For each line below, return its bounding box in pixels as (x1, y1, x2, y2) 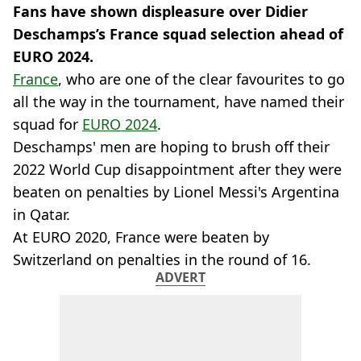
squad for (13, 114, 82, 134)
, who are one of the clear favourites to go (58, 69, 345, 89)
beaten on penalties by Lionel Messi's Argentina (13, 182, 339, 201)
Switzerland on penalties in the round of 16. (13, 250, 311, 269)
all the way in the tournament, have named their (13, 92, 344, 111)
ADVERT (156, 268, 205, 286)
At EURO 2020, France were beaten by (13, 227, 269, 247)
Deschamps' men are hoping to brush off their (13, 137, 330, 156)
